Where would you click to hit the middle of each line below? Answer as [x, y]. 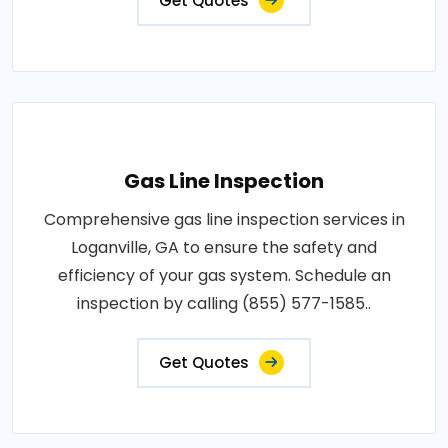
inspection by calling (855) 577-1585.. [224, 303]
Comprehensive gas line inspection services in [224, 219]
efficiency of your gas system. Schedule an [224, 275]
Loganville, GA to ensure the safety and [224, 247]
